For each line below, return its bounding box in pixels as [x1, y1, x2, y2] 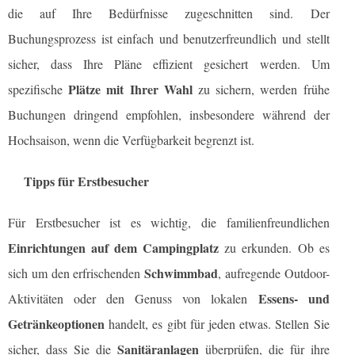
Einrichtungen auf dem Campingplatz [8, 239, 219, 258]
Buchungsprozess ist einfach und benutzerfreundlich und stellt [8, 30, 330, 48]
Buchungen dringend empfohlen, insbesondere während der [8, 106, 330, 124]
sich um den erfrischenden [8, 265, 145, 282]
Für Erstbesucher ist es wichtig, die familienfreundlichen [8, 214, 330, 231]
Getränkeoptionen [8, 315, 105, 334]
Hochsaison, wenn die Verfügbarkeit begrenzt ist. [8, 132, 254, 149]
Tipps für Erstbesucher [24, 172, 149, 191]
